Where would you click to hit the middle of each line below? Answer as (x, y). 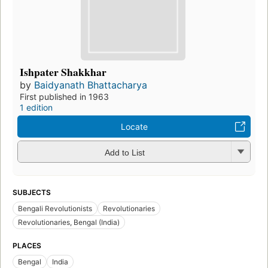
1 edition (36, 108)
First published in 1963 (64, 97)
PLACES (27, 246)
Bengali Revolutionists (55, 209)
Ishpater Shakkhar (63, 72)
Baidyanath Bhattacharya (91, 85)
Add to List (124, 152)
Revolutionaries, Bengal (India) (69, 223)
